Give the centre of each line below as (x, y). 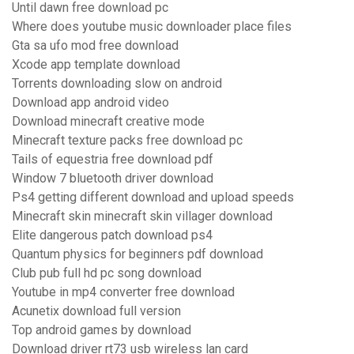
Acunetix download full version (96, 311)
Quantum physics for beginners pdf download (137, 254)
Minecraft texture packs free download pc (127, 141)
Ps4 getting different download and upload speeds (153, 198)
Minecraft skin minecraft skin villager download (142, 217)
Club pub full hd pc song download (107, 273)
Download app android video (90, 103)
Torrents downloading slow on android (117, 84)
